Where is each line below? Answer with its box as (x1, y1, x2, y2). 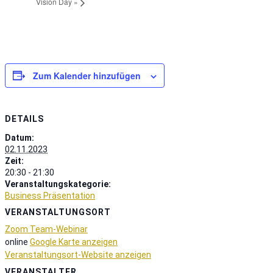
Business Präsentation (5, 190, 95, 200)
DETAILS (5, 114, 44, 124)
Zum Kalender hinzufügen (33, 69, 141, 82)
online (5, 237, 28, 247)
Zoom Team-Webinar (5, 224, 88, 234)
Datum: (5, 132, 34, 143)
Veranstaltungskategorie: (5, 179, 111, 189)
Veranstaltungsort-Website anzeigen (5, 250, 151, 260)
